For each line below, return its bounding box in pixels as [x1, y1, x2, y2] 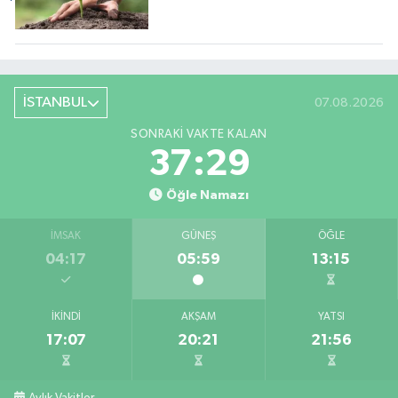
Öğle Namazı [165, 188, 249, 203]
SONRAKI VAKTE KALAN [131, 128, 267, 141]
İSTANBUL [22, 95, 87, 111]
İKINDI [51, 312, 81, 323]
